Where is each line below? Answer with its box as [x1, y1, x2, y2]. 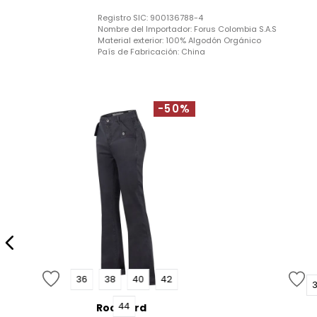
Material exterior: [97, 34, 166, 46]
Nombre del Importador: [97, 23, 194, 35]
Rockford [96, 301, 146, 316]
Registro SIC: [97, 11, 150, 23]
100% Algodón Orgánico [165, 34, 261, 46]
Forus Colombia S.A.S [193, 23, 277, 35]
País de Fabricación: [97, 45, 181, 57]
